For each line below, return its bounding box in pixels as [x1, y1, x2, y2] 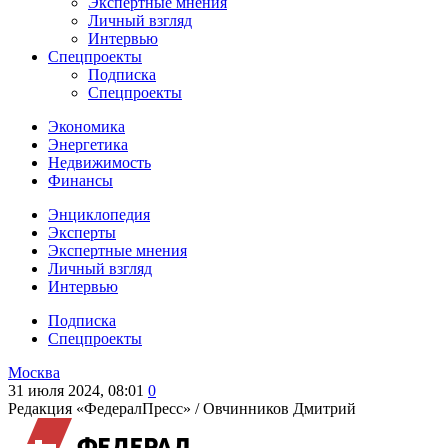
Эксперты [48, 224, 116, 241]
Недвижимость [48, 154, 151, 171]
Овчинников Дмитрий [203, 400, 356, 417]
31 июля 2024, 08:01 [8, 382, 144, 399]
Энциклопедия [48, 206, 150, 223]
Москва [8, 364, 60, 381]
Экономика [48, 118, 125, 135]
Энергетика [48, 136, 128, 153]
